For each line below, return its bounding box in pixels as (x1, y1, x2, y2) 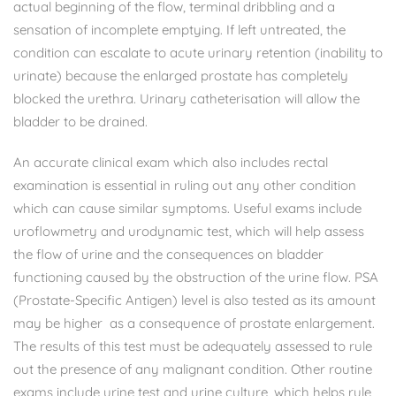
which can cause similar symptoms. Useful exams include (13, 199, 362, 217)
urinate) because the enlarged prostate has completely (13, 66, 348, 84)
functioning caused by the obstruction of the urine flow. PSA (13, 268, 378, 286)
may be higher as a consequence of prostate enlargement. (13, 314, 375, 331)
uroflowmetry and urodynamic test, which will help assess (13, 222, 364, 240)
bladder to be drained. (13, 112, 151, 130)
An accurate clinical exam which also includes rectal (13, 153, 328, 171)
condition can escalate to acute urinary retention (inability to (13, 43, 383, 61)
